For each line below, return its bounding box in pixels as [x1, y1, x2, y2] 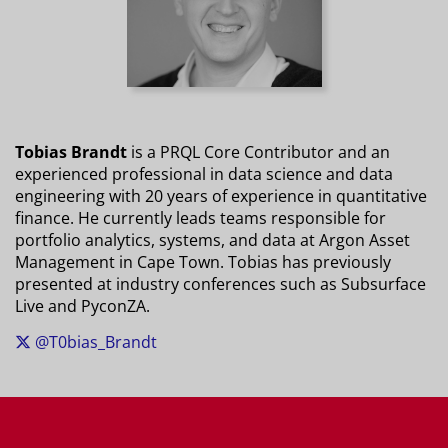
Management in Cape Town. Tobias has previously [15, 250, 391, 273]
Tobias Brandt [15, 140, 127, 163]
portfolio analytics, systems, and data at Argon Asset [15, 228, 410, 251]
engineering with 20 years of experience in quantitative [15, 184, 427, 207]
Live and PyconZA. [15, 294, 150, 317]
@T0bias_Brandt [31, 330, 157, 353]
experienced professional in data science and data [15, 162, 393, 185]
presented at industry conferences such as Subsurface [15, 272, 426, 295]
